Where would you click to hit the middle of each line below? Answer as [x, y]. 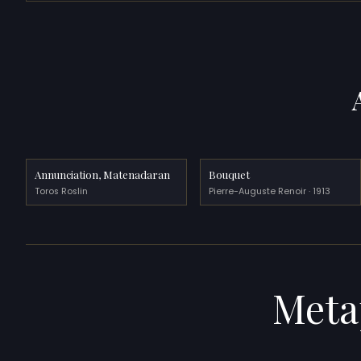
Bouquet [230, 174]
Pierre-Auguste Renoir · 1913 [270, 191]
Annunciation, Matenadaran [103, 174]
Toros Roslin [62, 191]
